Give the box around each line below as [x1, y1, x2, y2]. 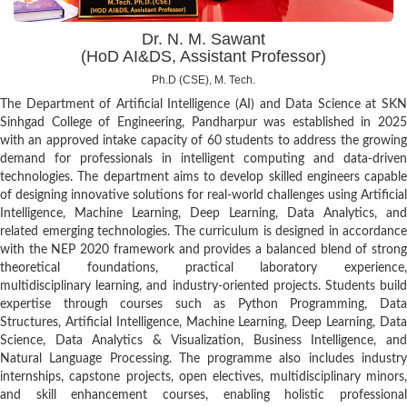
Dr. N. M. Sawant [142, 30, 265, 49]
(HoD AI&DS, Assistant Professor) [81, 47, 326, 66]
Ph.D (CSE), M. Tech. [152, 74, 255, 87]
